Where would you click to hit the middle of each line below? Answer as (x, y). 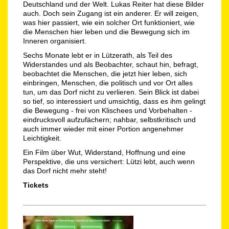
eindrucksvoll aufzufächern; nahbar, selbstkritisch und (109, 120)
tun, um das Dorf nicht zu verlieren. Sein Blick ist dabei (111, 92)
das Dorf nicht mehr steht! (65, 171)
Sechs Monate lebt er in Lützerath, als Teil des (98, 55)
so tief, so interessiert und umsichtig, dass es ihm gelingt (114, 101)
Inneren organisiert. (56, 41)
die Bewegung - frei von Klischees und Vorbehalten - (108, 111)
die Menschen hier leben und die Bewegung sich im (106, 32)
